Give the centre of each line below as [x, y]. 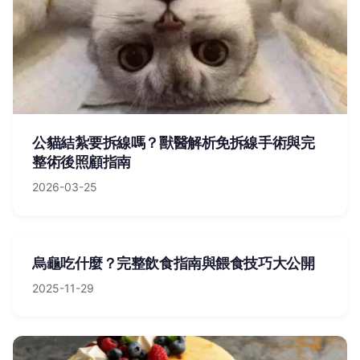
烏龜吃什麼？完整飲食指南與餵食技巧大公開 [174, 263]
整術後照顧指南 [82, 162]
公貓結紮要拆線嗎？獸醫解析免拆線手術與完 [174, 143]
